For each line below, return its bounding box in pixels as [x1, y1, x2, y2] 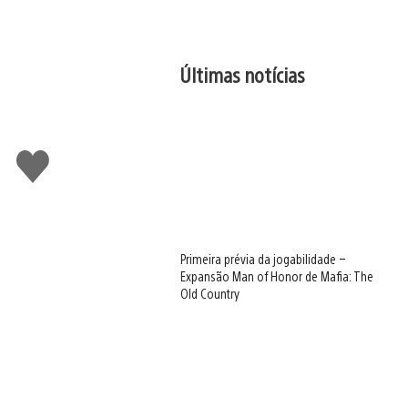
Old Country [180, 285, 240, 302]
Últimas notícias [180, 61, 306, 87]
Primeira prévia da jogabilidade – [180, 250, 347, 268]
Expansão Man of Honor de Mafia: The [180, 268, 374, 285]
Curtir [16, 148, 58, 168]
